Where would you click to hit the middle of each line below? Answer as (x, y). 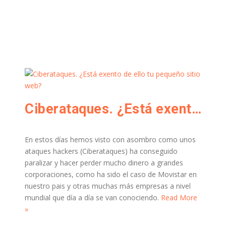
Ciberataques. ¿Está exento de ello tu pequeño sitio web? (196, 109)
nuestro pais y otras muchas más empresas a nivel (108, 186)
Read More (179, 197)
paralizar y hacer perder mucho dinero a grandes (104, 163)
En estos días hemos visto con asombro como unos (110, 139)
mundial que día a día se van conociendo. (93, 197)
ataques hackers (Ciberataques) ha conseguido (101, 151)
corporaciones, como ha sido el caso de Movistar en (111, 174)
